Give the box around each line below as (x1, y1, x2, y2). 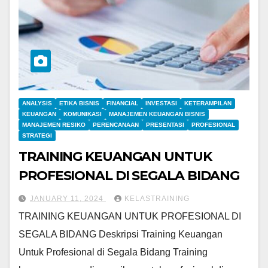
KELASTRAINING (124, 194, 190, 203)
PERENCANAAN (93, 121, 139, 128)
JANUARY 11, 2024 (30, 194, 106, 203)
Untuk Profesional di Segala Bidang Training (19, 246, 208, 257)
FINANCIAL (106, 99, 138, 106)
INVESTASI (145, 99, 177, 106)
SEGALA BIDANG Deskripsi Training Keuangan (19, 229, 223, 239)
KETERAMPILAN (184, 99, 232, 106)
